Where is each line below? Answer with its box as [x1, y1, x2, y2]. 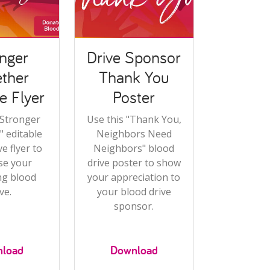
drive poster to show [87, 155, 181, 169]
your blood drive [96, 184, 171, 198]
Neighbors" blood [93, 141, 175, 155]
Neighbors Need [96, 127, 172, 140]
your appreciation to [87, 170, 181, 184]
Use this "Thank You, [86, 112, 181, 126]
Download [110, 242, 158, 258]
